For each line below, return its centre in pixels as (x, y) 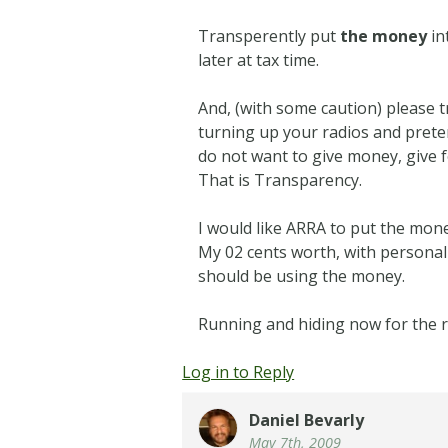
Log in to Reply (238, 372)
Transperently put (269, 36)
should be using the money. (302, 276)
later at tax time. (259, 60)
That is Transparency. (280, 180)
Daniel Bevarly (307, 420)
